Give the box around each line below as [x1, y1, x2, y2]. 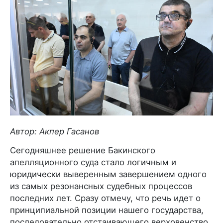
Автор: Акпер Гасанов [10, 126, 99, 136]
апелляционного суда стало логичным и [10, 157, 176, 167]
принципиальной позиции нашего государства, [10, 205, 204, 215]
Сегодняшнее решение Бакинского [10, 145, 155, 155]
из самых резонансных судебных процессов [10, 181, 192, 191]
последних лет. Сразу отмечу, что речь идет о [10, 193, 201, 203]
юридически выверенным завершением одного [10, 169, 207, 179]
